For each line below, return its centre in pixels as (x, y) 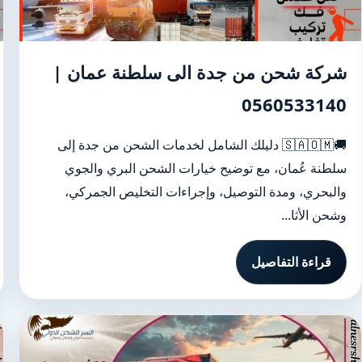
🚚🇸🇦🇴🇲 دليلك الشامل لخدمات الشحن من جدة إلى (170, 145)
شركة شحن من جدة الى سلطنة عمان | (200, 72)
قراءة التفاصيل (291, 262)
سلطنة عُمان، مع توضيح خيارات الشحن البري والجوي (206, 168)
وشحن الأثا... (314, 215)
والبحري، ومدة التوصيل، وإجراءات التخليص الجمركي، (206, 192)
